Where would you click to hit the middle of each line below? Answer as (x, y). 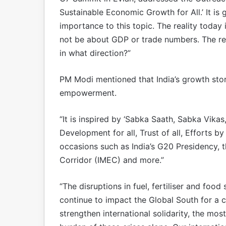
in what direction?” (95, 53)
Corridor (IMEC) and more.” (112, 160)
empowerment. (88, 93)
